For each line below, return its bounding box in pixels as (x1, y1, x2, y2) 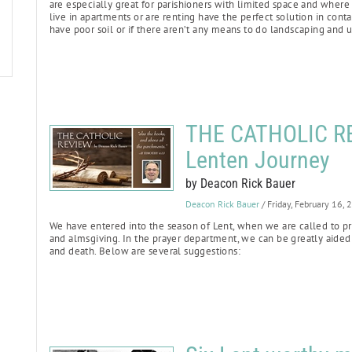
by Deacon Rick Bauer (185, 176, 295, 191)
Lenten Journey (185, 146, 330, 174)
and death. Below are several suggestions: (49, 244, 241, 258)
